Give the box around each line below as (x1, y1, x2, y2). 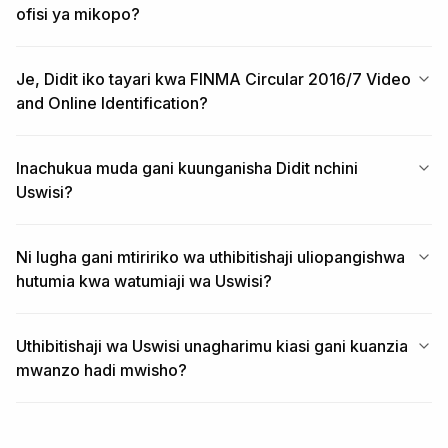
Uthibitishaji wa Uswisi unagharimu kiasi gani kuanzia (16, 336, 408, 356)
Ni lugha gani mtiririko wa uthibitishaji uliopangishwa (16, 247, 405, 267)
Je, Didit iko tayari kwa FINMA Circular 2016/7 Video (16, 69, 411, 89)
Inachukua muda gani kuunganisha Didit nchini (16, 158, 358, 178)
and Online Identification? (16, 93, 208, 113)
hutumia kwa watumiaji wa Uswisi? (16, 271, 272, 291)
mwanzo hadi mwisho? (16, 360, 187, 380)
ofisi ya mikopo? (16, 4, 140, 24)
